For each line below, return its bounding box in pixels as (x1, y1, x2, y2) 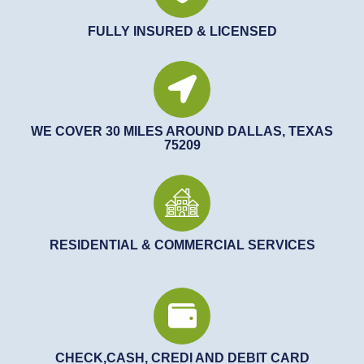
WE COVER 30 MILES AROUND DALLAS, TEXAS (31, 123, 333, 138)
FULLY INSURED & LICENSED (87, 24, 277, 38)
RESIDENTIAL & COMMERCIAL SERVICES (49, 237, 315, 252)
